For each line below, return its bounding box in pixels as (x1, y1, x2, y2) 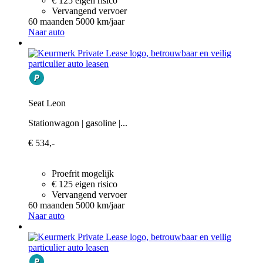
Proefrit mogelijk (52, 168, 114, 178)
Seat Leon (28, 97, 66, 108)
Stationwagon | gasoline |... (28, 117, 127, 128)
